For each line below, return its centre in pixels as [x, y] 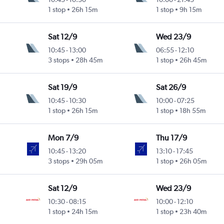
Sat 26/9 [171, 87]
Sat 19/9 [63, 87]
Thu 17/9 [171, 138]
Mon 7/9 [63, 138]
